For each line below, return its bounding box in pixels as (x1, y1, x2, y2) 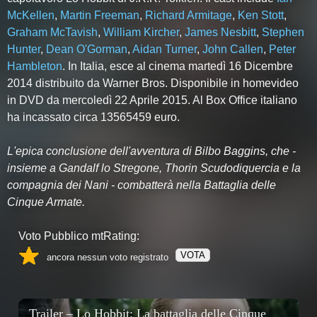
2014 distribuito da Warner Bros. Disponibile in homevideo (6, 77, 299, 89)
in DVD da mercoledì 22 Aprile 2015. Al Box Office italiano (6, 94, 297, 106)
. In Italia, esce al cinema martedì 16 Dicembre (62, 60, 293, 72)
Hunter (6, 43, 40, 55)
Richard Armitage (144, 9, 232, 21)
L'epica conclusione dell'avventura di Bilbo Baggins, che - (6, 145, 296, 157)
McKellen (6, 9, 54, 21)
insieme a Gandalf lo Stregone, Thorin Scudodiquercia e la (6, 162, 301, 174)
